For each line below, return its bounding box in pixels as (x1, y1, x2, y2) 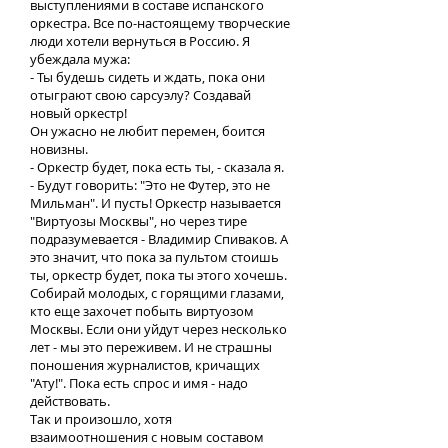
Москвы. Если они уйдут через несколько (30, 320, 287, 338)
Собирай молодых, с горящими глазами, (30, 284, 284, 302)
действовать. (30, 392, 113, 410)
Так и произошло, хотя (30, 410, 172, 428)
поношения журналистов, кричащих (30, 356, 260, 374)
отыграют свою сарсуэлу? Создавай (30, 86, 251, 104)
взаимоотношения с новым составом (30, 428, 264, 446)
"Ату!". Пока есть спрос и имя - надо (30, 374, 248, 392)
